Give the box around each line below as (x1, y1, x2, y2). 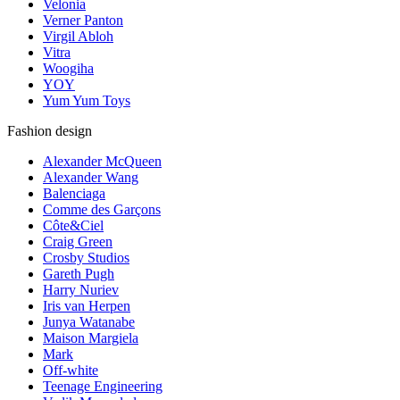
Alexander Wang (43, 170, 138, 186)
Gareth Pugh (43, 266, 114, 282)
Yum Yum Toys (43, 93, 130, 109)
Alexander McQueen (43, 154, 162, 170)
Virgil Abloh (43, 29, 113, 45)
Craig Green (43, 234, 112, 250)
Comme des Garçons (43, 202, 161, 218)
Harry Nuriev (43, 282, 119, 298)
